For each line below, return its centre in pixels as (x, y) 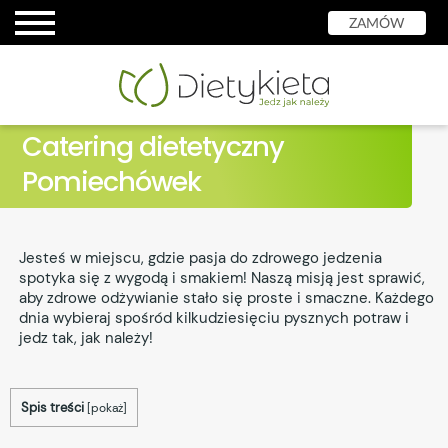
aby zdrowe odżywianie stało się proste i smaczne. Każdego (226, 297)
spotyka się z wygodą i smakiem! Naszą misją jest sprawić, (221, 277)
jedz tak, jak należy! (85, 337)
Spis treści (52, 407)
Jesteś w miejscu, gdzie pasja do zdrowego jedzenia (200, 257)
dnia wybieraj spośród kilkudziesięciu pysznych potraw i (213, 317)
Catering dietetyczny (153, 146)
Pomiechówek (112, 181)
